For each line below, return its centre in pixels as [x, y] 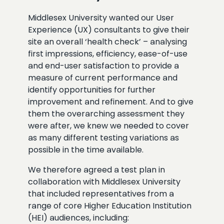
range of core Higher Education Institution [110, 206]
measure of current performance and [103, 78]
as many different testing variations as [103, 138]
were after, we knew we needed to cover [108, 126]
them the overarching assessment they [106, 114]
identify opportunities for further [92, 90]
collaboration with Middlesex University [104, 182]
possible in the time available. [86, 150]
